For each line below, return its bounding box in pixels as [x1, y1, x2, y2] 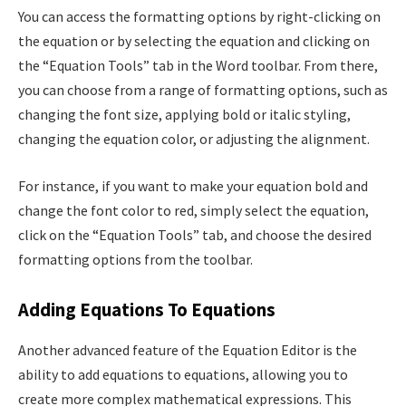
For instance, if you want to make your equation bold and [18, 176, 368, 195]
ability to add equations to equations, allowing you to [18, 364, 348, 383]
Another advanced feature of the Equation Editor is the [18, 340, 357, 359]
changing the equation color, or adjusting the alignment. [18, 130, 370, 149]
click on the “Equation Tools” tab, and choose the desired [18, 225, 372, 244]
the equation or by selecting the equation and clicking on [18, 32, 370, 51]
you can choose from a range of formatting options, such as [18, 81, 388, 100]
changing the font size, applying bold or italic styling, [18, 105, 351, 124]
